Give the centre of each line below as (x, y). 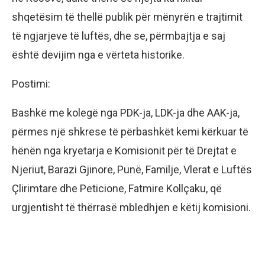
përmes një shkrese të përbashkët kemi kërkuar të (130, 131)
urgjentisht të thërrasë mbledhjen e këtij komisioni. (131, 207)
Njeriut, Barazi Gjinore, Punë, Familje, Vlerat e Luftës (132, 169)
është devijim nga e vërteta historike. (98, 54)
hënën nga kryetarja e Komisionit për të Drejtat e (124, 150)
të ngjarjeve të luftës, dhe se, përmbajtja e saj (119, 35)
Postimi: (31, 83)
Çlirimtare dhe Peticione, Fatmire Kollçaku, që (117, 188)
